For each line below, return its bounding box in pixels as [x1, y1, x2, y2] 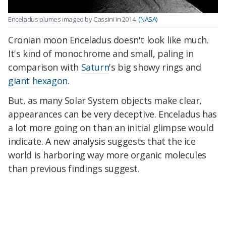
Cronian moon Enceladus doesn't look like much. [8, 33, 209, 46]
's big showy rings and [109, 61, 201, 73]
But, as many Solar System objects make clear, [8, 94, 202, 107]
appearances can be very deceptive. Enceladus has [8, 108, 217, 121]
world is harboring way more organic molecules [8, 149, 207, 161]
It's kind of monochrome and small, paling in [8, 47, 194, 60]
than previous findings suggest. [8, 162, 140, 175]
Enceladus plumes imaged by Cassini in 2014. [8, 15, 137, 24]
